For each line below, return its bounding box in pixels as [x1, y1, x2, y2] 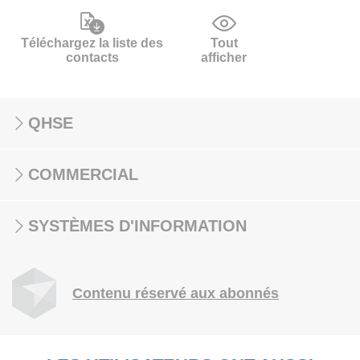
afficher [201, 51, 247, 64]
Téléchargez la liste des [21, 36, 163, 50]
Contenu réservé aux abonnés [72, 285, 279, 301]
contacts [65, 51, 119, 64]
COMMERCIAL [28, 166, 138, 183]
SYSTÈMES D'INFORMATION [28, 217, 247, 235]
